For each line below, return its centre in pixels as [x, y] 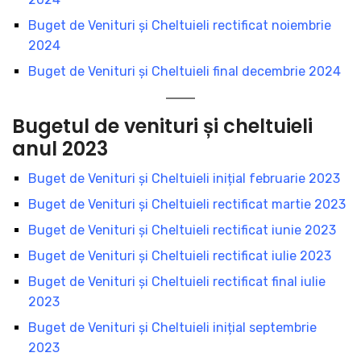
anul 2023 [60, 148]
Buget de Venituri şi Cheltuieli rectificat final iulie [177, 281]
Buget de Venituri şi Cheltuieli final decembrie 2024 [185, 71]
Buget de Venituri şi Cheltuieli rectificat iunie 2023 [182, 230]
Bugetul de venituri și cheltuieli [162, 126]
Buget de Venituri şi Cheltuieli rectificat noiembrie [180, 25]
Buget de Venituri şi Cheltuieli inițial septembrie [172, 327]
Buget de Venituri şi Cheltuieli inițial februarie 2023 [184, 178]
